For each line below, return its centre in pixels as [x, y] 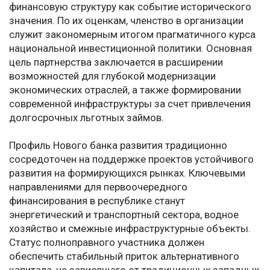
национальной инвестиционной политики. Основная [130, 49]
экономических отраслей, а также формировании [125, 90]
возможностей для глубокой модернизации [112, 76]
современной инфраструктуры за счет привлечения [130, 104]
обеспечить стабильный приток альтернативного [124, 256]
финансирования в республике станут [97, 201]
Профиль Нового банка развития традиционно [118, 146]
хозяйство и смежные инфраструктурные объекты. [130, 229]
